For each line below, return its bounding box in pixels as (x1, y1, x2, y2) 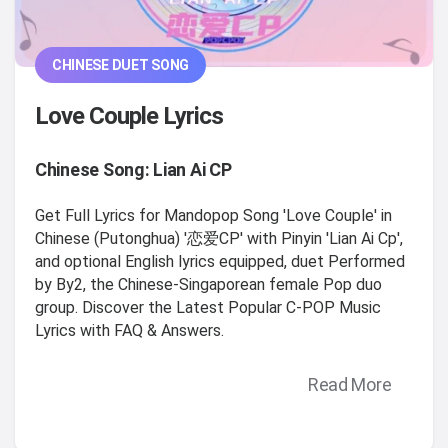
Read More (307, 374, 392, 396)
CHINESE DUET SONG (51, 56, 190, 73)
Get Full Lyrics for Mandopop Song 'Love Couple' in (35, 205, 392, 225)
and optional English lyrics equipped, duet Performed (35, 251, 405, 271)
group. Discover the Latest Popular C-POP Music (35, 297, 381, 317)
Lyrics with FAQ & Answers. (35, 320, 224, 340)
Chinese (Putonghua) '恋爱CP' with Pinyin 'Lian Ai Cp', (35, 228, 403, 248)
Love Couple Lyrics (35, 101, 224, 130)
